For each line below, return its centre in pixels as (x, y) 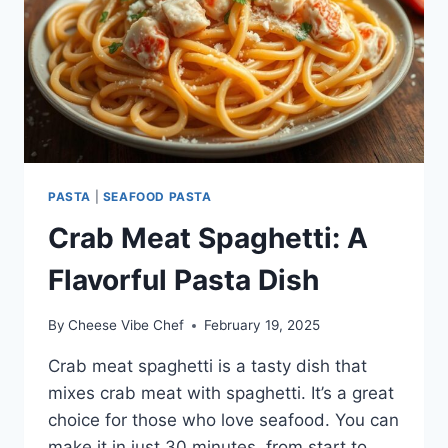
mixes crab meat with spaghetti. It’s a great (221, 393)
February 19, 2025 (262, 325)
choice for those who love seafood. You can (223, 420)
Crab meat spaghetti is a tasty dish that (207, 366)
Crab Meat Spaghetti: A (208, 238)
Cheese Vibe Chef (126, 325)
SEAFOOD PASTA (157, 196)
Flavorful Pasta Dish (183, 280)
